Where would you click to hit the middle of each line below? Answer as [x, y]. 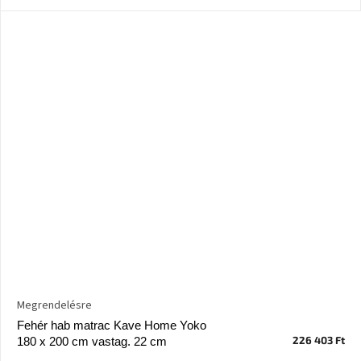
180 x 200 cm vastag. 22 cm [92, 342]
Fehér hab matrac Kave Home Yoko [112, 326]
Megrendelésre [54, 306]
